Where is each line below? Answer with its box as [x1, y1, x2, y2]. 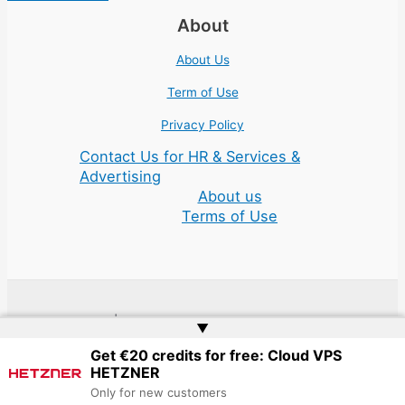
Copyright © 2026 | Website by [7, 313, 188, 328]
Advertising [80, 167, 161, 186]
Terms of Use [182, 207, 278, 226]
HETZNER [90, 363, 160, 381]
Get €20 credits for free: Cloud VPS [90, 346, 342, 364]
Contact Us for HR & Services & [80, 147, 300, 166]
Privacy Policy [161, 117, 244, 132]
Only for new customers [90, 385, 227, 400]
